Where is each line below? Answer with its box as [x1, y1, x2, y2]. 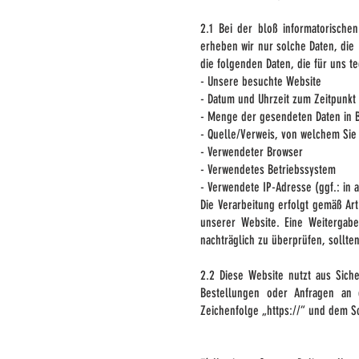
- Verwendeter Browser [200, 144, 303, 159]
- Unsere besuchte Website [200, 74, 321, 89]
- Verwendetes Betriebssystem [200, 162, 336, 177]
